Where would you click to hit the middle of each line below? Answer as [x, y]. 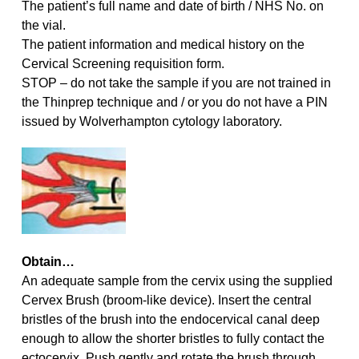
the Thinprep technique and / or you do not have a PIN [174, 102]
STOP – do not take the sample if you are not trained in [176, 83]
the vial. [43, 25]
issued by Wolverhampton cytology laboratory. [151, 121]
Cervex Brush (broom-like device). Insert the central [166, 300]
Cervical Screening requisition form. [123, 64]
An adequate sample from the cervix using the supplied [177, 281]
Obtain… [48, 262]
